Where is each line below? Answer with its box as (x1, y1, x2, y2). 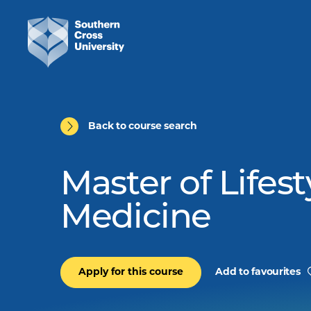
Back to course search (88, 121, 197, 132)
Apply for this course (78, 267, 184, 278)
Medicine (60, 203, 211, 236)
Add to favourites (215, 267, 301, 278)
